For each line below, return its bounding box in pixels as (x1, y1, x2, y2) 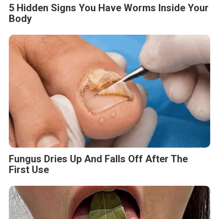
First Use (9, 164, 49, 176)
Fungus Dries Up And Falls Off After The (9, 153, 188, 165)
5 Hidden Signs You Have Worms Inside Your (9, 1, 209, 14)
